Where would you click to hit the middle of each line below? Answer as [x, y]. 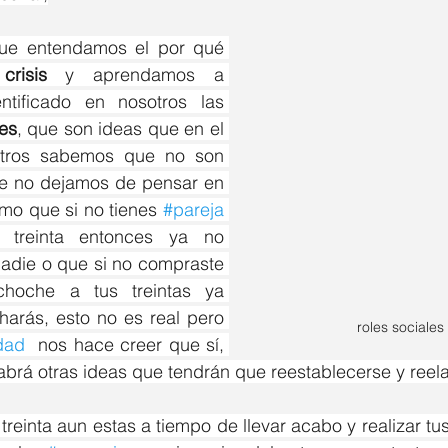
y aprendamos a [135, 75]
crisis [25, 75]
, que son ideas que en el [120, 129]
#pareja [193, 210]
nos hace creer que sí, [125, 345]
